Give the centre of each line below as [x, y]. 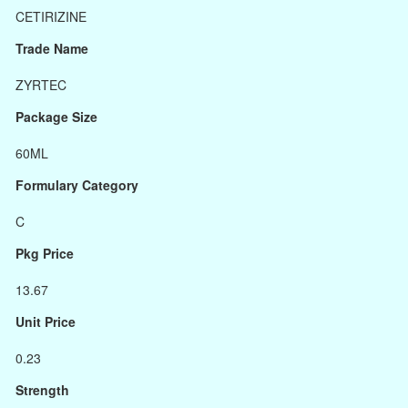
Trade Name [52, 48]
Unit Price [46, 321]
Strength [42, 390]
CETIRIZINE [51, 16]
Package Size [56, 117]
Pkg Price [45, 253]
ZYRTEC [41, 85]
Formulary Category [77, 185]
